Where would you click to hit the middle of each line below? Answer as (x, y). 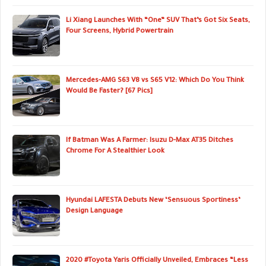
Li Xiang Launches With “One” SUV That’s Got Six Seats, (158, 21)
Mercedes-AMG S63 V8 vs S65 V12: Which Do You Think (155, 81)
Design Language (94, 212)
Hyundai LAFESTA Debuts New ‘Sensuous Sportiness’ (153, 201)
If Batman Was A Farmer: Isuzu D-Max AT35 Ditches (150, 141)
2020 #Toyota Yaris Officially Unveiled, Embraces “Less (157, 261)
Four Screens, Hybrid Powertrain (120, 32)
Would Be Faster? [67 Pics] (109, 92)
